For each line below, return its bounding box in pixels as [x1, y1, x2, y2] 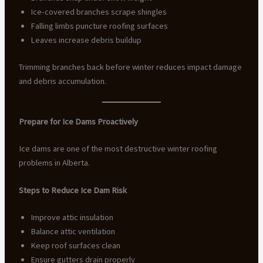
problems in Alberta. [18, 157, 90, 168]
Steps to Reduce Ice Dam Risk [18, 185, 127, 196]
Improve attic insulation [30, 212, 113, 223]
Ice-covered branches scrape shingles [30, 6, 167, 17]
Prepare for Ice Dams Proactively [18, 116, 138, 127]
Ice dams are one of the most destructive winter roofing [18, 143, 217, 154]
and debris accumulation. [18, 75, 106, 86]
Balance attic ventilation [30, 226, 115, 237]
